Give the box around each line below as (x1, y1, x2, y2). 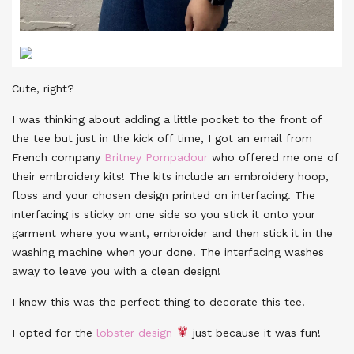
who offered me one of (208, 150, 338, 164)
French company (12, 150, 104, 164)
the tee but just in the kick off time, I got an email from (12, 131, 312, 145)
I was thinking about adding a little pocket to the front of (12, 112, 322, 126)
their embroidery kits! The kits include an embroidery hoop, (12, 169, 329, 183)
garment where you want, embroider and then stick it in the (12, 226, 333, 239)
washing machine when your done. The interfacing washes (12, 245, 324, 258)
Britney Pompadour (104, 150, 208, 164)
